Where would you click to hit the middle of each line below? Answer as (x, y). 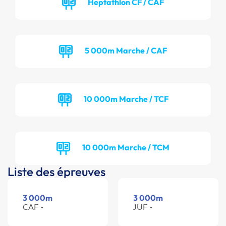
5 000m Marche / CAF (126, 50)
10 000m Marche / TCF (126, 99)
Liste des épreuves (56, 172)
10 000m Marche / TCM (126, 147)
